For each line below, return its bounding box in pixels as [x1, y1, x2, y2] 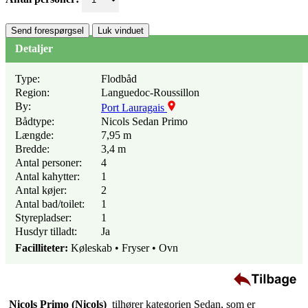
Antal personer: [15, 157, 82, 169]
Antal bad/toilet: [15, 198, 85, 210]
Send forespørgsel [11, 25, 84, 36]
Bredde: [15, 143, 49, 155]
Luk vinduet [98, 25, 144, 36]
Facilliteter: [15, 242, 71, 254]
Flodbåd [101, 73, 137, 85]
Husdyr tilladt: [15, 225, 77, 238]
